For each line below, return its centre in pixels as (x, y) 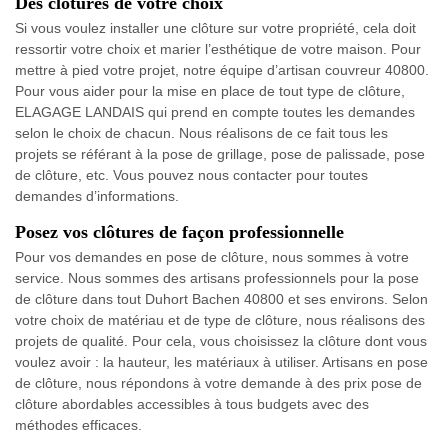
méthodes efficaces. (78, 424)
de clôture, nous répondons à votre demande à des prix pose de (218, 382)
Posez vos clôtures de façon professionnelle (179, 231)
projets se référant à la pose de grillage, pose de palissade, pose (220, 153)
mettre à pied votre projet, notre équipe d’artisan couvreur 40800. (222, 69)
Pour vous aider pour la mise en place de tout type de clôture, (210, 90)
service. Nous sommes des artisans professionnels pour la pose (217, 277)
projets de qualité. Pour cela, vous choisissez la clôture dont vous (221, 340)
